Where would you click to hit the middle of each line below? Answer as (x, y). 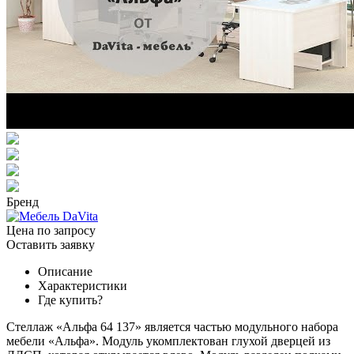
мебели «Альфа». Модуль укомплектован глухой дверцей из (168, 341)
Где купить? (70, 299)
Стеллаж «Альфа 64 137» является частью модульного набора (172, 326)
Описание (65, 271)
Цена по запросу (51, 230)
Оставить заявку (51, 244)
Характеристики (83, 285)
